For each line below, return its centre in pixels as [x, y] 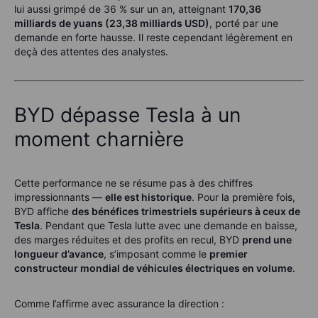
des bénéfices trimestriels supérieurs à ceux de [186, 212]
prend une [267, 240]
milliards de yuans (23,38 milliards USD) [112, 23]
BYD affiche [43, 212]
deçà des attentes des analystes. [91, 52]
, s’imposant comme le [157, 254]
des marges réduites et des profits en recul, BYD [128, 240]
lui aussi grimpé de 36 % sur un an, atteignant [121, 9]
